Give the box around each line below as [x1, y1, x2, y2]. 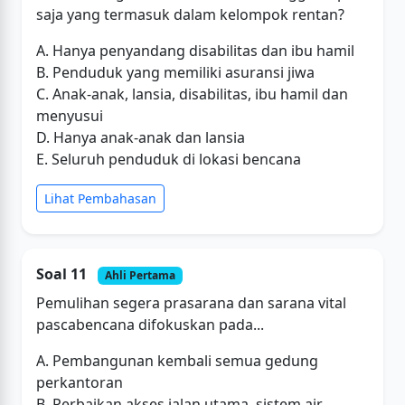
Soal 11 [36, 263, 90, 284]
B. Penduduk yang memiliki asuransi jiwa [36, 61, 315, 82]
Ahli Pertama [104, 267, 175, 283]
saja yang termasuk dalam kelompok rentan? [36, 4, 344, 24]
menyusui [36, 105, 103, 126]
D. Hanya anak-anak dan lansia [36, 127, 245, 147]
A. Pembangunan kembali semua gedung [36, 351, 318, 372]
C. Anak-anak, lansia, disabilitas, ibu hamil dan [36, 83, 348, 104]
